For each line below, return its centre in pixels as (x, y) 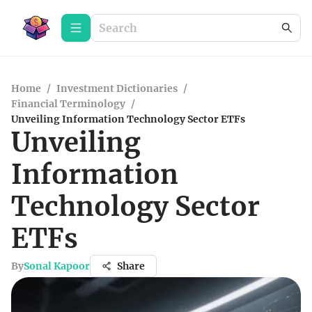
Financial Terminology (68, 104)
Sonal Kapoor (57, 266)
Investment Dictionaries (117, 88)
